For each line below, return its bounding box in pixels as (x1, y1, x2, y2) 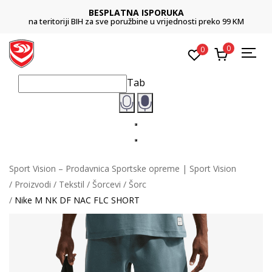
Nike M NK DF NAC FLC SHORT (15, 194, 140, 206)
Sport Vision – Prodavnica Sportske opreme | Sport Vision (9, 162, 236, 174)
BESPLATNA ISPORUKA (88, 7, 184, 18)
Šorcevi (92, 178, 121, 190)
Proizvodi (15, 178, 51, 190)
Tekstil (59, 178, 84, 190)
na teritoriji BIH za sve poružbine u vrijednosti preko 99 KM (28, 16, 244, 27)
